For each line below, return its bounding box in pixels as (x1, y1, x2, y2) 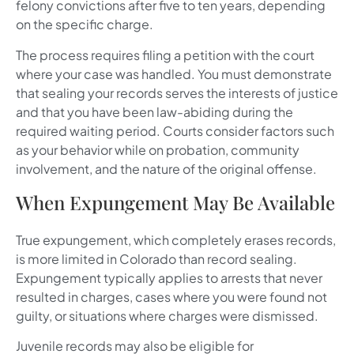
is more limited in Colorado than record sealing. (16, 250, 297, 267)
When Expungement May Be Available (16, 189, 335, 215)
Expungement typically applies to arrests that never (16, 269, 322, 286)
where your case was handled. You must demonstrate (16, 65, 332, 82)
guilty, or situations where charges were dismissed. (16, 307, 318, 324)
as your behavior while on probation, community (16, 141, 299, 158)
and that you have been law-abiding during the (16, 103, 293, 120)
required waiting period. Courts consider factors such (16, 122, 334, 139)
